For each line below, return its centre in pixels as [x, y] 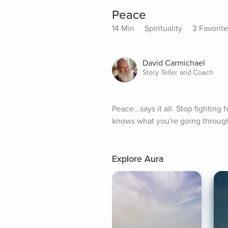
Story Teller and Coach [178, 73]
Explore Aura [138, 159]
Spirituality [163, 29]
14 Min [123, 29]
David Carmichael [174, 63]
